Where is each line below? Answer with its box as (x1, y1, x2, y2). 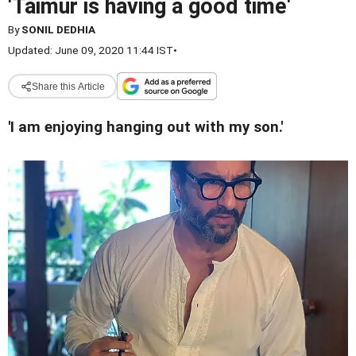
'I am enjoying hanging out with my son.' (8, 118, 283, 136)
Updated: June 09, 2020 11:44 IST (8, 44, 173, 56)
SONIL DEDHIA (21, 23, 95, 36)
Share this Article (31, 80, 105, 92)
